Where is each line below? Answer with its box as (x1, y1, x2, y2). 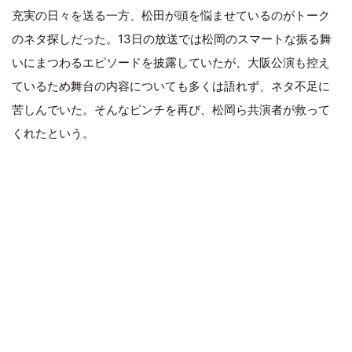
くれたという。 (12, 125, 94, 141)
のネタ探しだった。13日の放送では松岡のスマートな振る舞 (12, 31, 332, 46)
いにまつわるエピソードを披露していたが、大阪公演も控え (12, 54, 330, 70)
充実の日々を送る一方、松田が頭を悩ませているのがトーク (12, 7, 330, 23)
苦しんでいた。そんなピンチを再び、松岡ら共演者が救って (12, 101, 330, 117)
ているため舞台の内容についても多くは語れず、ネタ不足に (12, 78, 330, 93)
